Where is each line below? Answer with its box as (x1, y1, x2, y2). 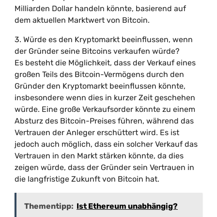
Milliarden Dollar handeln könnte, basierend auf (15, 4, 186, 13)
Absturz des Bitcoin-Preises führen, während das (15, 116, 194, 125)
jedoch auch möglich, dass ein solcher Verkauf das (15, 139, 198, 149)
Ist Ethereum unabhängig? (77, 201, 178, 211)
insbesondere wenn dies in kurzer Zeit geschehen (15, 93, 195, 102)
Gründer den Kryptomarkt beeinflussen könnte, (15, 81, 186, 91)
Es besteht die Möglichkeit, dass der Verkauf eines (15, 58, 196, 67)
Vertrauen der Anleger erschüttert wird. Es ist (15, 128, 179, 137)
